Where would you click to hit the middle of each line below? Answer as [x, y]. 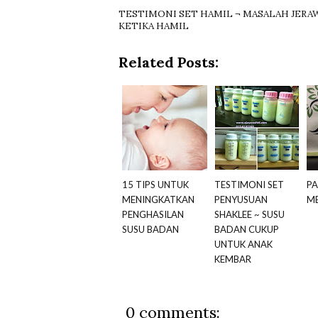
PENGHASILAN [153, 215]
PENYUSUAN [241, 200]
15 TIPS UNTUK [155, 185]
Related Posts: [169, 62]
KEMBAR [233, 259]
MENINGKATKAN [158, 200]
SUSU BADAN [150, 230]
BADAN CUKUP [247, 230]
